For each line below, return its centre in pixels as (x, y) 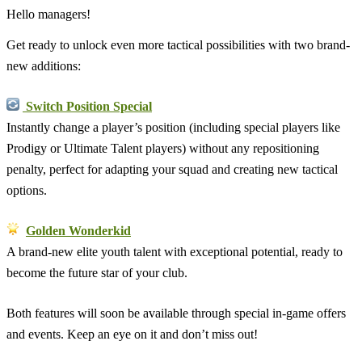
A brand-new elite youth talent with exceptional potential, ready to (175, 251)
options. (27, 190)
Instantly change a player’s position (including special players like (173, 127)
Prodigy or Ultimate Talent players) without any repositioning (163, 148)
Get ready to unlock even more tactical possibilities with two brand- (178, 44)
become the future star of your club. (97, 272)
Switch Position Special (89, 106)
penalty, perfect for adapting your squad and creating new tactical (172, 169)
